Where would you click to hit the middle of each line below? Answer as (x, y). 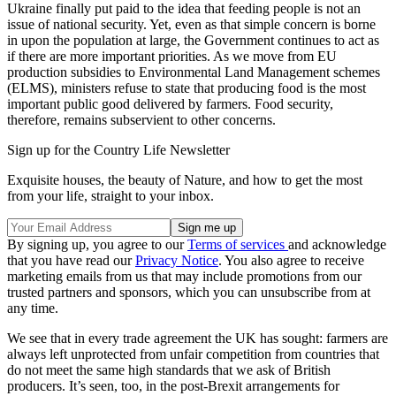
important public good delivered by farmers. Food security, (170, 103)
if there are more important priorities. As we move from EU (172, 56)
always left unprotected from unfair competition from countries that (193, 354)
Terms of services (238, 244)
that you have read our (71, 260)
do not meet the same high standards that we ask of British (169, 369)
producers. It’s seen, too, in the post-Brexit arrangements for (173, 385)
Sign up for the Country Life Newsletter (118, 149)
